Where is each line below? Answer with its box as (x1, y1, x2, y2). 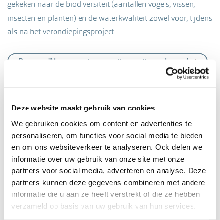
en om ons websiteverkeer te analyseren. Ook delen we (11, 142, 202, 151)
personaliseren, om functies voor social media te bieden (11, 131, 203, 139)
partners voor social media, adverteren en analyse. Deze (11, 166, 206, 174)
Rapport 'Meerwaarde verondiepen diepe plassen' (18, 56, 188, 67)
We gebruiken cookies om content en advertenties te (11, 119, 192, 127)
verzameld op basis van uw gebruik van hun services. (11, 201, 196, 210)
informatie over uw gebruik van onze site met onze (11, 154, 185, 163)
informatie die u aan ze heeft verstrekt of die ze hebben (11, 190, 200, 198)
